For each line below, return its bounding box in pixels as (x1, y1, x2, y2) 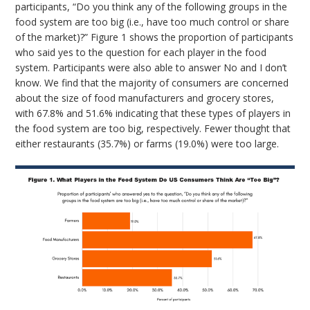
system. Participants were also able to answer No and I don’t (15, 61, 288, 75)
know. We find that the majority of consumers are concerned (15, 76, 289, 90)
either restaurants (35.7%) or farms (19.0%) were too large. (15, 137, 280, 151)
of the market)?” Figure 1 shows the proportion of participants (15, 30, 294, 44)
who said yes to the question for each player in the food (15, 46, 267, 60)
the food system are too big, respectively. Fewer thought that (15, 122, 291, 136)
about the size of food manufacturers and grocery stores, (15, 91, 275, 105)
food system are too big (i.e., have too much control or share (15, 15, 290, 29)
